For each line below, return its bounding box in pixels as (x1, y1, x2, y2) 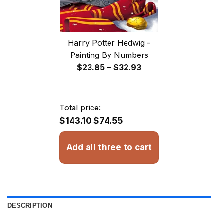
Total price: (59, 102, 101, 112)
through (141, 98, 170, 108)
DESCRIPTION (7, 201, 52, 209)
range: (141, 73, 164, 84)
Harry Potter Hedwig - (68, 37, 150, 48)
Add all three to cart (66, 142, 152, 152)
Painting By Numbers (70, 50, 148, 60)
